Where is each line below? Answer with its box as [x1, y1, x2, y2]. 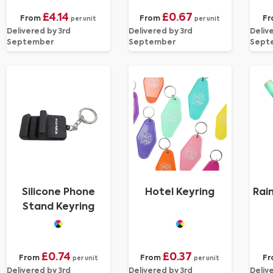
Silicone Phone [21, 188, 95, 197]
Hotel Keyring [145, 188, 215, 197]
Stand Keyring [22, 202, 94, 212]
